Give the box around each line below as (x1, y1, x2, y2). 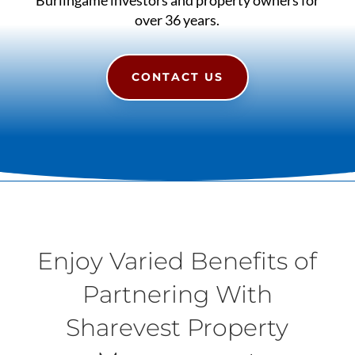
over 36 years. (135, 10, 220, 29)
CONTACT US (131, 69, 223, 84)
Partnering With (82, 279, 273, 309)
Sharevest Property (66, 312, 289, 342)
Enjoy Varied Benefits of (37, 246, 318, 276)
